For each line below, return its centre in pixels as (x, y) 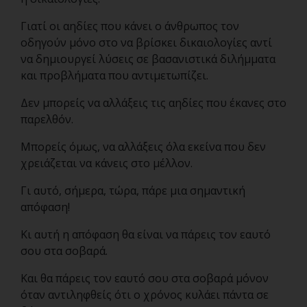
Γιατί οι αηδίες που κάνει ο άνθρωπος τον (130, 26)
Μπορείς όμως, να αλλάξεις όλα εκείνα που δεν (143, 147)
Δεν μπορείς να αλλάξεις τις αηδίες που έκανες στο (153, 103)
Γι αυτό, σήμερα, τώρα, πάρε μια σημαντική (133, 191)
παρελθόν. (47, 119)
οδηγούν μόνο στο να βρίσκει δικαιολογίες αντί (146, 42)
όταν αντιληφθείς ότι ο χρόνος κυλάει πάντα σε (145, 295)
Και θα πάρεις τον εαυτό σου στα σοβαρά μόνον (145, 278)
